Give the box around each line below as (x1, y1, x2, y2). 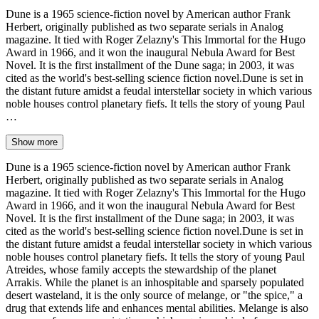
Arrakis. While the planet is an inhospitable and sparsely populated (6, 276, 304, 288)
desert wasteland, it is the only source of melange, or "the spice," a (6, 288, 303, 301)
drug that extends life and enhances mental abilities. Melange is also (6, 301, 308, 314)
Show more (11, 136, 58, 147)
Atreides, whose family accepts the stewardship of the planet (6, 263, 276, 276)
